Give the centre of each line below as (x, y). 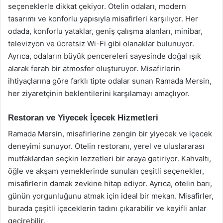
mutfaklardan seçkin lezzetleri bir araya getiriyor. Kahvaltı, (110, 159)
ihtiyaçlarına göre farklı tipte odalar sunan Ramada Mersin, (110, 81)
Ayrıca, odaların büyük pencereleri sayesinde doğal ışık (105, 56)
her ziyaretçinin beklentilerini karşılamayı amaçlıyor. (99, 93)
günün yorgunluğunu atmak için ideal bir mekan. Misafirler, (111, 196)
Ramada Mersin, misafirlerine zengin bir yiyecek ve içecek (110, 134)
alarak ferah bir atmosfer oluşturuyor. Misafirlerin (94, 68)
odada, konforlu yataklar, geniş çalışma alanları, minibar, (105, 31)
